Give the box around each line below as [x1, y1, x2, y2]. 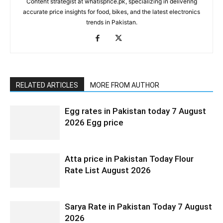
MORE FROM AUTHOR [90, 81, 159, 90]
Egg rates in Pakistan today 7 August [65, 106, 206, 116]
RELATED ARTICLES [16, 81, 78, 90]
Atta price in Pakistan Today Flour [65, 154, 194, 164]
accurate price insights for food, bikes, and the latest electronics [23, 8, 200, 16]
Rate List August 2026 [65, 165, 151, 176]
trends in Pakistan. [86, 18, 137, 26]
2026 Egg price [65, 117, 123, 128]
